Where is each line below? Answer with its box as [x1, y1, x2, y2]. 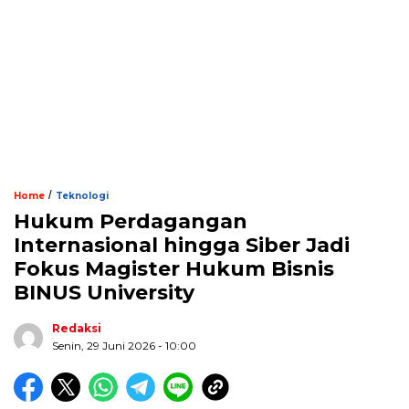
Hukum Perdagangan [14, 209, 247, 235]
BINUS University [14, 280, 194, 306]
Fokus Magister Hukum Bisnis [14, 257, 334, 282]
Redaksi [52, 321, 101, 336]
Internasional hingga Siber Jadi [14, 233, 350, 258]
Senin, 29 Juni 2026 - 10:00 [52, 339, 196, 353]
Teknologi [56, 190, 109, 203]
